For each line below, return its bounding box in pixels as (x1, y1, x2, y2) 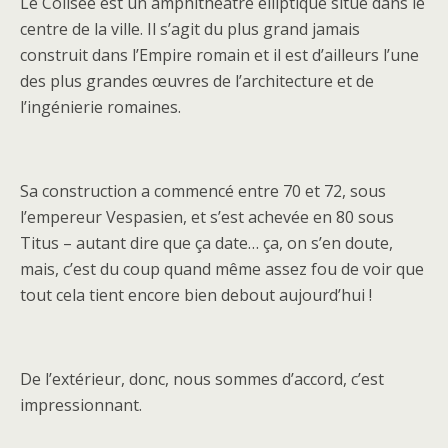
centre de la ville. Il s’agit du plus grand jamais (20, 18, 360, 41)
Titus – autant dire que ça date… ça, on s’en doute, (20, 232, 393, 255)
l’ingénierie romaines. (20, 96, 181, 119)
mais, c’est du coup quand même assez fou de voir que (20, 258, 424, 281)
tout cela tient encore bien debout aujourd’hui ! (20, 284, 372, 307)
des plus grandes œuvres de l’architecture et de (20, 70, 374, 93)
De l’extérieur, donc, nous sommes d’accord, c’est (20, 368, 384, 391)
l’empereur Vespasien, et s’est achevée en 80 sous (20, 206, 394, 229)
